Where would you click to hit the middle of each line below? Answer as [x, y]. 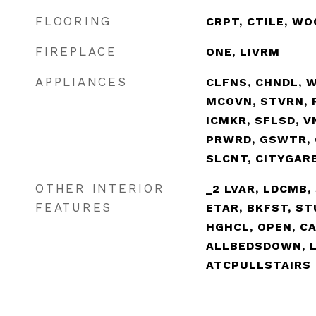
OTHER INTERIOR [100, 188]
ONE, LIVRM [243, 52]
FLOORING [73, 21]
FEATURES [74, 207]
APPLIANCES [81, 82]
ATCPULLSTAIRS [258, 265]
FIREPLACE [76, 51]
